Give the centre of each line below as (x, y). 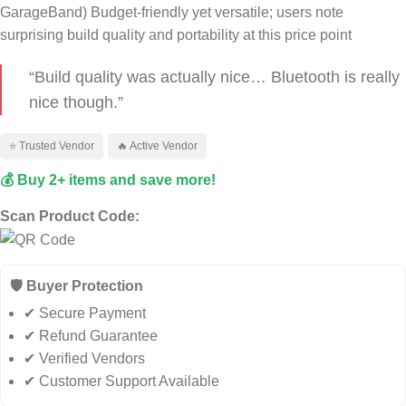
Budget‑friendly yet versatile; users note (217, 12)
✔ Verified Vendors (84, 359)
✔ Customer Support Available (121, 382)
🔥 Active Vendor (157, 146)
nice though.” (76, 102)
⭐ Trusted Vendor (52, 146)
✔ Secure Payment (85, 314)
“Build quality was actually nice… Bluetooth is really (214, 77)
